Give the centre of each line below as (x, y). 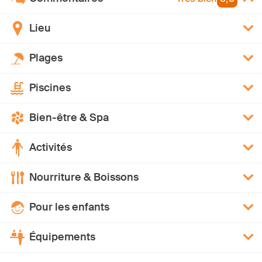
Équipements (62, 237)
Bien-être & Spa (69, 118)
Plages (46, 58)
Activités (51, 148)
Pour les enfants (69, 207)
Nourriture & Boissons (84, 177)
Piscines (50, 88)
